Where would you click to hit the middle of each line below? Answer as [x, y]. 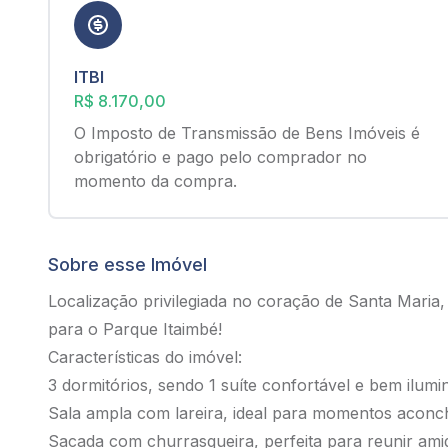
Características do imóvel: [145, 357]
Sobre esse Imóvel [127, 264]
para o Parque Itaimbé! [135, 329]
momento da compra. [155, 181]
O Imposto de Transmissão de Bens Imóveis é [247, 133]
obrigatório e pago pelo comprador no [220, 157]
